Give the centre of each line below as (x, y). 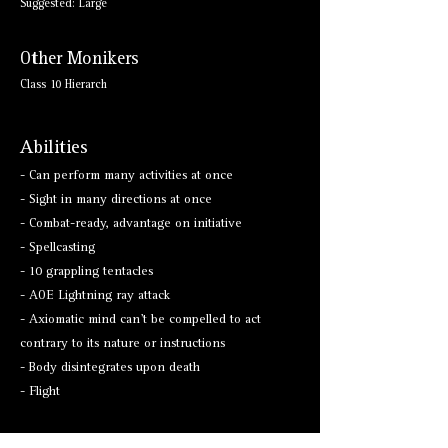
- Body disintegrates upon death (110, 368)
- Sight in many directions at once (116, 200)
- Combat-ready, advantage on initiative (131, 224)
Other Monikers (79, 60)
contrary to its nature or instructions (122, 344)
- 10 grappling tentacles (86, 272)
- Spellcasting (57, 248)
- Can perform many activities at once (126, 176)
